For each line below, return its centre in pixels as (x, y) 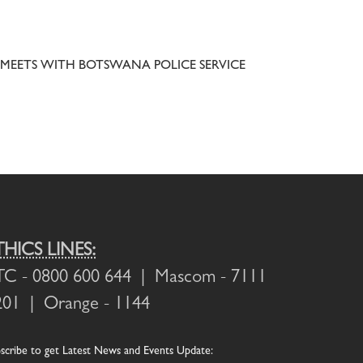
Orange (71, 305)
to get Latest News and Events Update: (120, 351)
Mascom (185, 278)
